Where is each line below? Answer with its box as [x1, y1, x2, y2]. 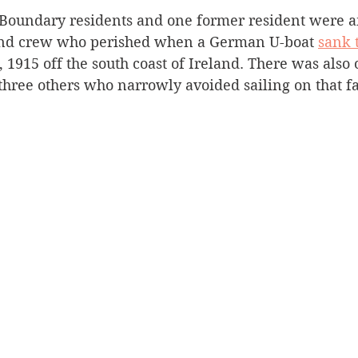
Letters [102, 22, 141, 38]
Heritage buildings [173, 22, 280, 38]
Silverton [18, 22, 70, 38]
